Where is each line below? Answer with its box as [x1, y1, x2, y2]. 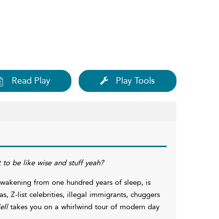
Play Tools [116, 75, 155, 86]
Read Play [12, 75, 50, 86]
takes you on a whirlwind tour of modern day [10, 202, 159, 211]
